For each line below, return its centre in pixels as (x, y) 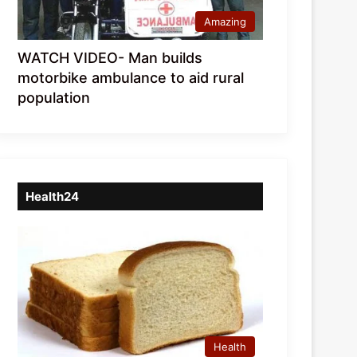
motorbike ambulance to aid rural (131, 78)
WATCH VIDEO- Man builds (110, 58)
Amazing (225, 22)
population (54, 98)
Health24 (53, 197)
